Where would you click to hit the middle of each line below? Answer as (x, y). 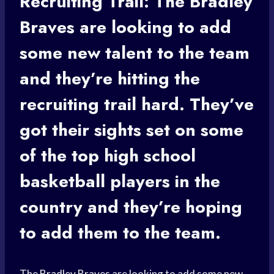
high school (150, 156)
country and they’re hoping (131, 207)
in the (195, 182)
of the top (62, 156)
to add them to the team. (120, 233)
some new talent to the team (135, 53)
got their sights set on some (131, 130)
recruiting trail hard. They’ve (137, 105)
